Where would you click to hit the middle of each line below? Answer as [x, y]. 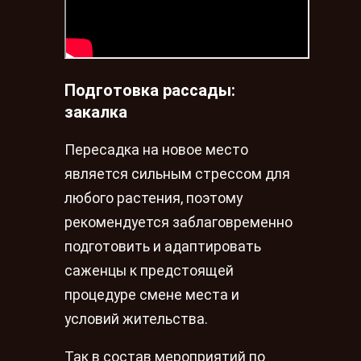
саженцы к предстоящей [149, 270]
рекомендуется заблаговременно [178, 222]
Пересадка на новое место [156, 149]
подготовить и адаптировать [163, 246]
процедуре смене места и [152, 295]
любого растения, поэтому [154, 198]
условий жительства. [136, 319]
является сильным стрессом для [177, 174]
